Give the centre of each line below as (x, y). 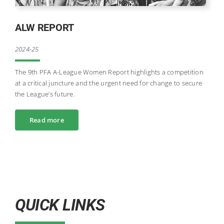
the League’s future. (45, 94)
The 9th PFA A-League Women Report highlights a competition (109, 72)
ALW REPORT (44, 27)
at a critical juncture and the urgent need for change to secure (108, 83)
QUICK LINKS (60, 205)
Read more (46, 120)
